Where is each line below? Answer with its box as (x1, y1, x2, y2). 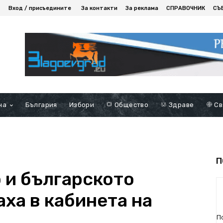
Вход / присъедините (8, 4, 71, 11)
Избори (69, 101, 95, 109)
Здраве (167, 101, 194, 109)
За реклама (125, 4, 158, 11)
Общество (112, 101, 149, 109)
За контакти (81, 4, 117, 11)
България (25, 101, 57, 109)
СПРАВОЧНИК (166, 4, 205, 11)
